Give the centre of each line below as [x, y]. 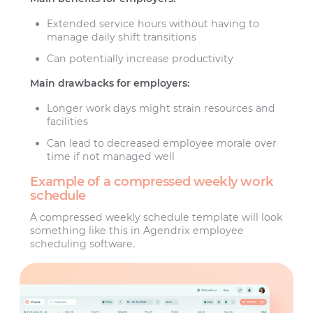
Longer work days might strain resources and [161, 108]
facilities [68, 121]
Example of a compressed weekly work [152, 182]
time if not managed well [111, 156]
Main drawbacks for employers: [110, 83]
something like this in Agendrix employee [137, 231]
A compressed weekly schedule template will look [156, 218]
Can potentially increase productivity [140, 58]
